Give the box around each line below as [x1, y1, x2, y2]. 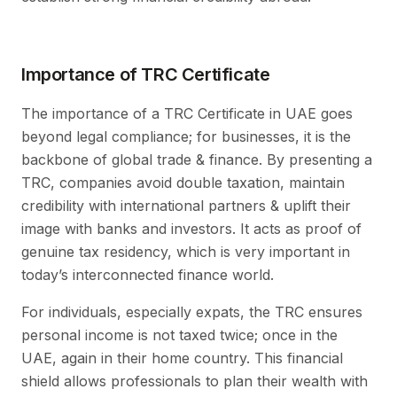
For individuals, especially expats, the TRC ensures [21, 302, 362, 321]
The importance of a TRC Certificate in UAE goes [21, 104, 353, 122]
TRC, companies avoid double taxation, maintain [21, 173, 345, 191]
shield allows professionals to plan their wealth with [21, 371, 368, 390]
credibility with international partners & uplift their [21, 196, 351, 214]
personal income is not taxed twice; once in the [21, 325, 338, 344]
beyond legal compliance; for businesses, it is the [21, 127, 351, 145]
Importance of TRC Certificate [21, 63, 270, 85]
